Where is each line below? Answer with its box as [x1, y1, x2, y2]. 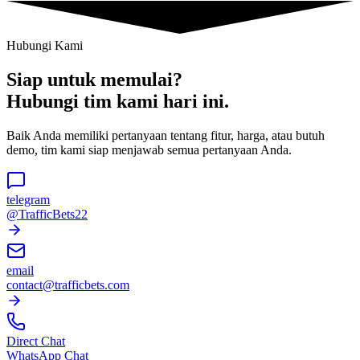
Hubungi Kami [6, 38, 83, 52]
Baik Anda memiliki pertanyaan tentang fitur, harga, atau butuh [6, 128, 325, 142]
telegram [6, 192, 50, 207]
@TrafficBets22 [6, 207, 88, 221]
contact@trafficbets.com [6, 277, 129, 292]
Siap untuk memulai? [6, 68, 182, 90]
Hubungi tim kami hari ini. [6, 90, 229, 112]
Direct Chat [6, 333, 65, 348]
